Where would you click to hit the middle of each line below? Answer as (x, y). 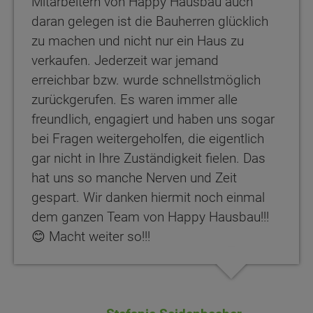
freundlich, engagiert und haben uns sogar (153, 119)
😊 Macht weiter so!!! (91, 237)
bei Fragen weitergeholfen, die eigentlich (148, 139)
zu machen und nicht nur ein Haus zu (138, 41)
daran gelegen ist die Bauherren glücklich (150, 22)
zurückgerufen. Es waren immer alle (134, 100)
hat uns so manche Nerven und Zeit (134, 178)
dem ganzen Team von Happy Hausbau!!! (150, 217)
